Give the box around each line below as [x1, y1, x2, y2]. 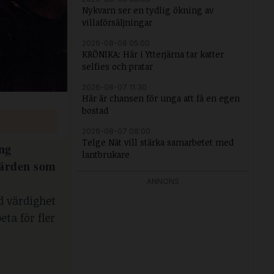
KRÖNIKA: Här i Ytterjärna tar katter [82, 48, 224, 60]
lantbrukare [82, 149, 130, 160]
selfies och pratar [82, 61, 153, 72]
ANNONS [146, 177, 179, 186]
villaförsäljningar [82, 17, 152, 28]
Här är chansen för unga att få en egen [82, 92, 240, 104]
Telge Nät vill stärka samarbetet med [82, 136, 234, 148]
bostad [82, 105, 108, 116]
